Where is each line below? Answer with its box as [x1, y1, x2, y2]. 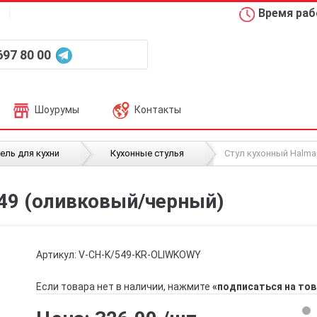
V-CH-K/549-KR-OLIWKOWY [78, 249, 201, 260]
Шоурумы [35, 104, 79, 115]
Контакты [134, 104, 181, 115]
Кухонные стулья [110, 148, 184, 158]
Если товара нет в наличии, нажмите [35, 281, 212, 292]
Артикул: [35, 249, 79, 260]
